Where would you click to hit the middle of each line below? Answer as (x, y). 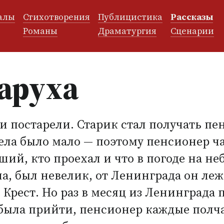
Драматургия (127, 31)
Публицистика (130, 17)
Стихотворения (57, 17)
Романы (40, 31)
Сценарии (192, 31)
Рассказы (192, 17)
